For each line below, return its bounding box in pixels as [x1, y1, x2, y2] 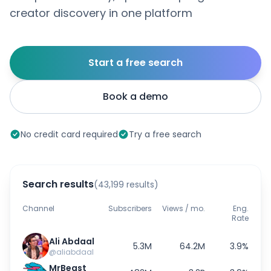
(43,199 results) [94, 178, 158, 191]
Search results [22, 177, 94, 191]
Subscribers [108, 203, 152, 214]
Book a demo [103, 90, 168, 103]
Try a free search [129, 128, 201, 140]
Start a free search [88, 56, 183, 70]
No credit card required [21, 128, 118, 140]
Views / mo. [162, 203, 205, 214]
